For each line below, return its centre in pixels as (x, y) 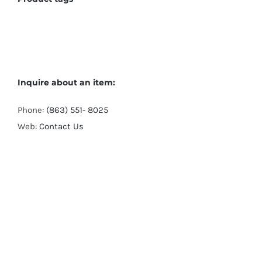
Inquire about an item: (66, 82)
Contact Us (61, 126)
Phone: (32, 110)
